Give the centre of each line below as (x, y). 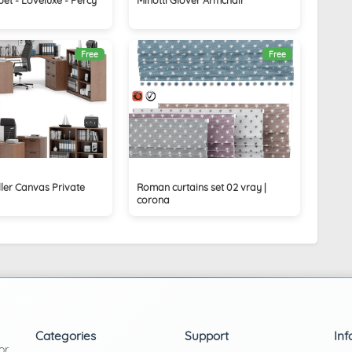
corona (154, 199)
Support (206, 335)
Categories (65, 335)
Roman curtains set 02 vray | (202, 187)
